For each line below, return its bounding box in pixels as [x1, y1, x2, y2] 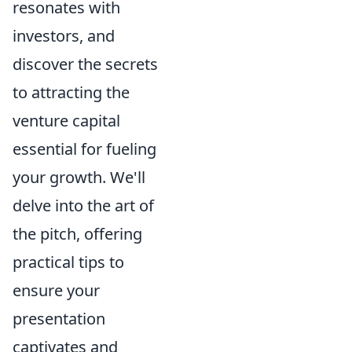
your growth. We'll [13, 167, 145, 189]
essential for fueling [13, 138, 156, 160]
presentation [13, 308, 105, 330]
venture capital [13, 110, 120, 132]
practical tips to [13, 251, 124, 273]
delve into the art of [13, 195, 154, 217]
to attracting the [13, 82, 130, 104]
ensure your [13, 280, 100, 302]
